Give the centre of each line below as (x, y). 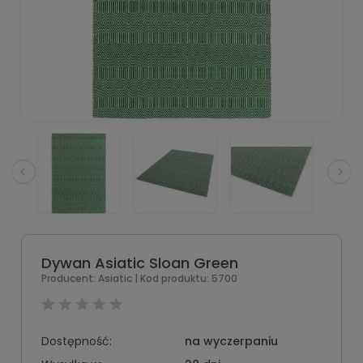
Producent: (70, 278)
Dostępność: (77, 341)
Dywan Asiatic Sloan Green (140, 263)
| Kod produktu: (172, 278)
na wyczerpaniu (231, 341)
